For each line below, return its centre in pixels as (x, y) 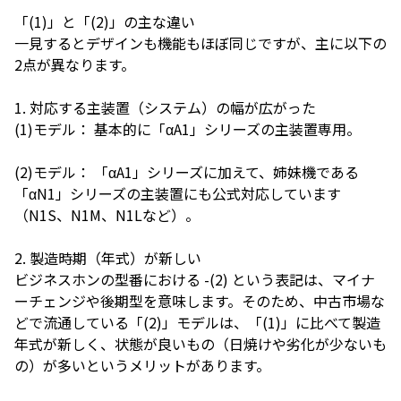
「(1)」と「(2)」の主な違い (105, 22)
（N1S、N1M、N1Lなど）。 (107, 215)
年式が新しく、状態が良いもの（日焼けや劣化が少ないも (200, 344)
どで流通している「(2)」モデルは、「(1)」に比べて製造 (197, 323)
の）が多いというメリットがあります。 (142, 366)
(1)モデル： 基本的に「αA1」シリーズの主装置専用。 (188, 129)
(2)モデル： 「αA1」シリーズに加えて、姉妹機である (187, 172)
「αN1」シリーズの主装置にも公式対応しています (178, 194)
